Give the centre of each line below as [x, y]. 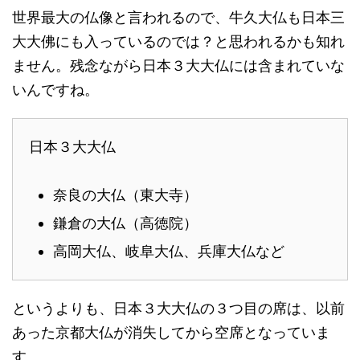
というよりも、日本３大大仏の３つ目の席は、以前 [178, 308]
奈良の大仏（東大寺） [125, 195]
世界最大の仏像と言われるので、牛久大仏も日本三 [178, 17]
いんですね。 [55, 90]
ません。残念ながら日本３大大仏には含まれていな [178, 65]
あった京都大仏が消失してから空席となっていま [171, 332]
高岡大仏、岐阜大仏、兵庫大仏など [169, 251]
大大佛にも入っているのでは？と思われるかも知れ [178, 41]
